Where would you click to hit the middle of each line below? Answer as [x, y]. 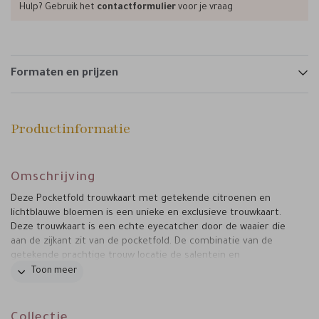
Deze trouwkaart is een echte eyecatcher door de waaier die [148, 228]
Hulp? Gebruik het [58, 7]
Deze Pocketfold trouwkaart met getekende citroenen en [141, 199]
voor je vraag [204, 7]
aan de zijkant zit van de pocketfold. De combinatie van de [142, 242]
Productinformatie [70, 129]
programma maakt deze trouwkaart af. [98, 270]
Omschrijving [53, 178]
